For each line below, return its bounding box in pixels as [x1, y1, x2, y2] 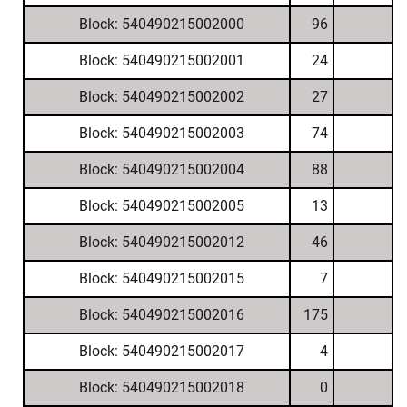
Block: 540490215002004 [78, 161, 244, 178]
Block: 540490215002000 [78, 15, 244, 33]
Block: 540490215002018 [78, 379, 244, 396]
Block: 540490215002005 [78, 197, 244, 214]
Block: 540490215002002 [78, 88, 244, 105]
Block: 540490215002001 [78, 52, 244, 69]
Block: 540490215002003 [78, 124, 244, 142]
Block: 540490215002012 [78, 233, 244, 251]
